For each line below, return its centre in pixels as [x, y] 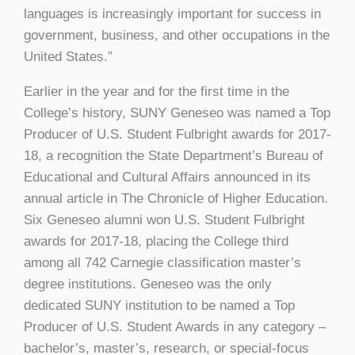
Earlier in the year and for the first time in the [157, 91]
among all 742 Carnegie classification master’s [162, 262]
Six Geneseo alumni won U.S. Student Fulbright [164, 219]
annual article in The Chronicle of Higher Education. [176, 198]
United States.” [68, 56]
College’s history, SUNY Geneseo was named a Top [177, 113]
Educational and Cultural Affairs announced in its [167, 177]
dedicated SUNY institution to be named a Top [159, 305]
